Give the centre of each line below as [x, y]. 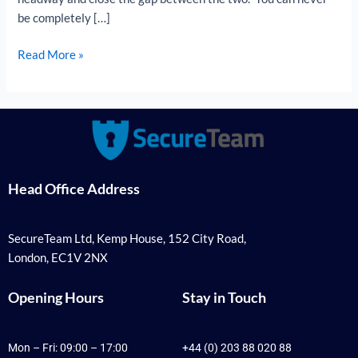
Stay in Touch [225, 297]
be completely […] [64, 18]
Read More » [51, 54]
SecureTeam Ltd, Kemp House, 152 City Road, [127, 238]
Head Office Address [74, 188]
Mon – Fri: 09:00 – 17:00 [68, 347]
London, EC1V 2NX [58, 257]
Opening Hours [56, 297]
